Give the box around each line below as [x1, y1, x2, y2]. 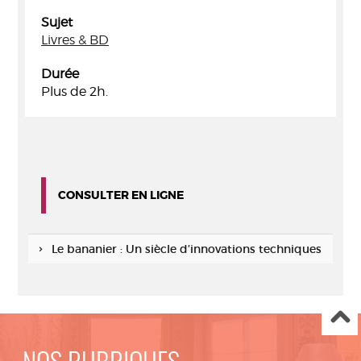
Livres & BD [41, 32, 109, 48]
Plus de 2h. [41, 84, 108, 99]
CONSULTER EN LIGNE [58, 188, 184, 202]
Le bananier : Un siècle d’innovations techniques [51, 242, 322, 256]
